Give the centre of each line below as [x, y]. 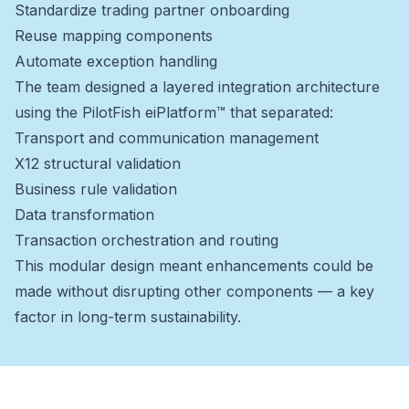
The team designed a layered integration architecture [197, 86]
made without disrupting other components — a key [194, 291]
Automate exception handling [116, 61]
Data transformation [84, 214]
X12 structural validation [98, 163]
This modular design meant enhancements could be [194, 265]
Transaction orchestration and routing [147, 240]
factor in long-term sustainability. [128, 316]
